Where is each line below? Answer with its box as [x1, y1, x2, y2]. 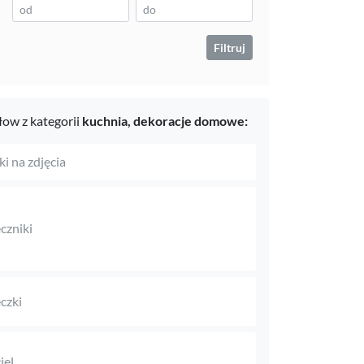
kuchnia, [81, 113, 133, 128]
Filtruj [213, 41, 245, 54]
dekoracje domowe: [132, 113, 248, 128]
